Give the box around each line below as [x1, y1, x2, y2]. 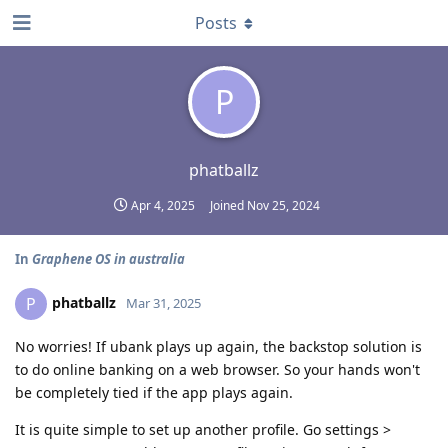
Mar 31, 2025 [126, 293, 201, 312]
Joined [209, 197, 247, 214]
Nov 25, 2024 [246, 197, 320, 214]
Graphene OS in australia [32, 250, 185, 268]
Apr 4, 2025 [130, 197, 195, 214]
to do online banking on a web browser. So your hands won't [15, 360, 420, 379]
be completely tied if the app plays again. [15, 383, 293, 402]
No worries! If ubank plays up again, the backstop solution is [15, 337, 422, 356]
